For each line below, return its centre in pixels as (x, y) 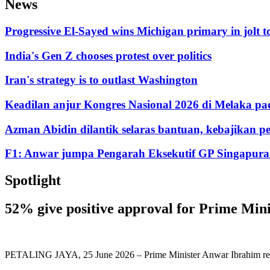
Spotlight (33, 181)
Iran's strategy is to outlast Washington (101, 80)
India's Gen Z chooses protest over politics (108, 55)
